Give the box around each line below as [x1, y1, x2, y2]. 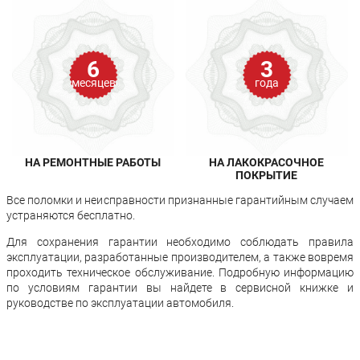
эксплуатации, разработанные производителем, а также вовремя [6, 250, 354, 264]
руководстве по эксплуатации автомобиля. [6, 296, 234, 309]
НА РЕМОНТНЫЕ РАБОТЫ [25, 155, 162, 169]
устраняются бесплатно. [6, 208, 135, 222]
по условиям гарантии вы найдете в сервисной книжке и [6, 280, 354, 294]
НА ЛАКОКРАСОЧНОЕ [209, 155, 325, 169]
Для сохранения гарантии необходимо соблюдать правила [6, 235, 354, 248]
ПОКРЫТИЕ [235, 168, 298, 182]
